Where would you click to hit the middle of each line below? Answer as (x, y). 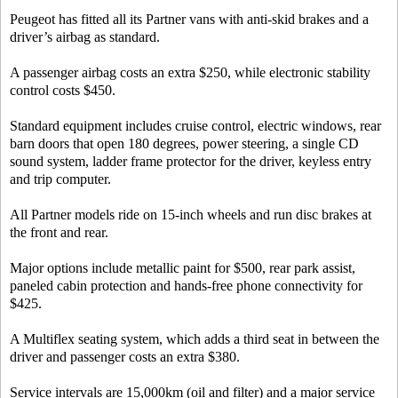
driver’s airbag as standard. (85, 37)
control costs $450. (63, 90)
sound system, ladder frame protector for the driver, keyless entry (191, 161)
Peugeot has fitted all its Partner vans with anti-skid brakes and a (189, 19)
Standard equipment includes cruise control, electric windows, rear (195, 126)
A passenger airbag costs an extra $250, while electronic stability (190, 72)
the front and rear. (59, 232)
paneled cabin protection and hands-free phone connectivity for (186, 286)
